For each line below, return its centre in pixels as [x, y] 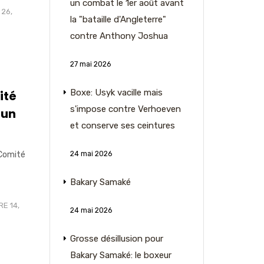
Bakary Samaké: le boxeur [121, 255]
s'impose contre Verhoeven [125, 109]
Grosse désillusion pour [116, 239]
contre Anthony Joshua [119, 36]
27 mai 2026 [90, 64]
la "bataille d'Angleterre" [118, 19]
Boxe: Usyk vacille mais [116, 93]
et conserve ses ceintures [122, 126]
